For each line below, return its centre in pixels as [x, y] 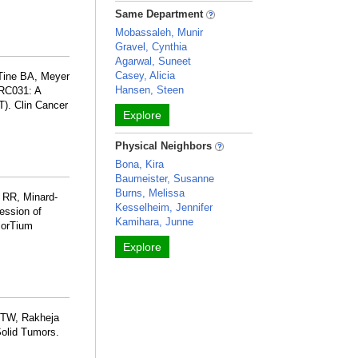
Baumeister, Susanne [165, 179]
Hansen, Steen [150, 90]
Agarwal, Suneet [153, 61]
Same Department [161, 14]
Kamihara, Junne [155, 222]
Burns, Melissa [150, 193]
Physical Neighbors [165, 146]
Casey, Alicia [145, 76]
